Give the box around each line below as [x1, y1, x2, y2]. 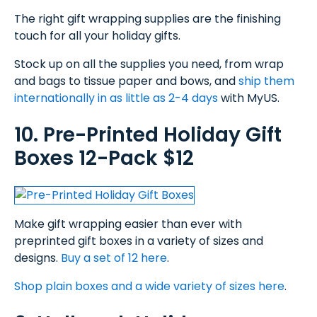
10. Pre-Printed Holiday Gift [14, 121, 282, 149]
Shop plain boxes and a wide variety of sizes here [14, 278, 284, 295]
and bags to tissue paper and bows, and [14, 73, 238, 89]
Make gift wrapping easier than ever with [14, 216, 242, 233]
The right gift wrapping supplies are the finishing [14, 11, 281, 27]
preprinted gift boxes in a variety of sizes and [14, 233, 263, 250]
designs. [14, 250, 61, 267]
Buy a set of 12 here [61, 250, 167, 267]
